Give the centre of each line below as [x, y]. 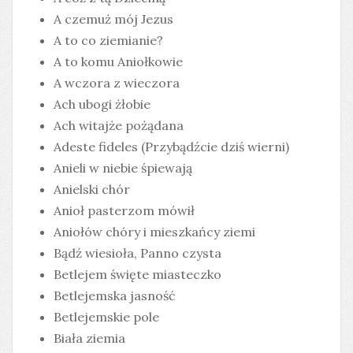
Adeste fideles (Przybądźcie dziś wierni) [171, 147]
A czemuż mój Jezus [113, 19]
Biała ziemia [89, 338]
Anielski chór [92, 189]
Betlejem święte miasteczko [137, 274]
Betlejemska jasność [115, 295]
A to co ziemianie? [108, 40]
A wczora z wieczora [117, 83]
